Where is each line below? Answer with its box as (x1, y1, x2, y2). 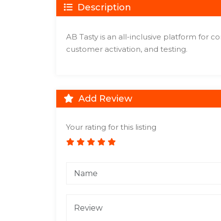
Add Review (76, 93, 132, 104)
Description (75, 2, 131, 13)
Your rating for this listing (66, 122, 156, 132)
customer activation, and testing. (66, 44, 187, 54)
